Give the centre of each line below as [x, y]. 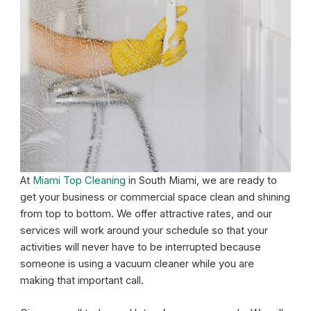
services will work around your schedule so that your [144, 230]
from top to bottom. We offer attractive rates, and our [146, 213]
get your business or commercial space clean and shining [155, 197]
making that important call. [84, 280]
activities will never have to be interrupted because [141, 247]
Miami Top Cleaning [79, 180]
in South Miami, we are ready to [202, 180]
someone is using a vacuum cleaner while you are [137, 263]
